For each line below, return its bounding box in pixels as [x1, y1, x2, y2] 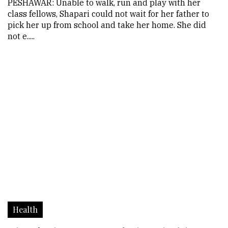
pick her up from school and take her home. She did [8, 20, 206, 30]
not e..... [8, 31, 35, 41]
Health [13, 204, 38, 215]
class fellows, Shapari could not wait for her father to [8, 9, 209, 19]
